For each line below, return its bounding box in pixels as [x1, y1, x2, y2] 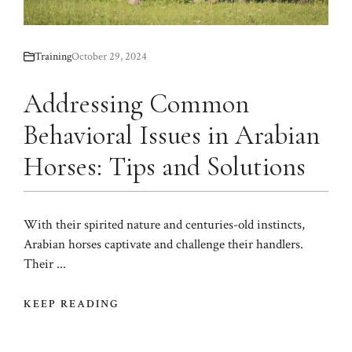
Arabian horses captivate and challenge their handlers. [24, 235, 303, 253]
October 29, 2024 [71, 49, 147, 64]
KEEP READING [24, 297, 120, 312]
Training [35, 49, 71, 64]
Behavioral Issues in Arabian [24, 119, 320, 152]
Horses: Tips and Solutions [24, 150, 306, 183]
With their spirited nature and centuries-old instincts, [24, 215, 305, 233]
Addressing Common [24, 87, 249, 120]
